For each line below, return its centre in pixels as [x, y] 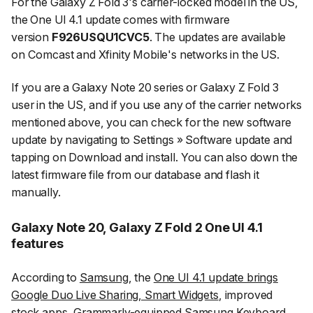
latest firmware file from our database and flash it [135, 175]
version [31, 37]
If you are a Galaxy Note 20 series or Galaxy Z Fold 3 [145, 88]
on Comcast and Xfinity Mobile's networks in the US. [145, 54]
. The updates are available [218, 37]
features [37, 243]
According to [45, 278]
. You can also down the [237, 158]
